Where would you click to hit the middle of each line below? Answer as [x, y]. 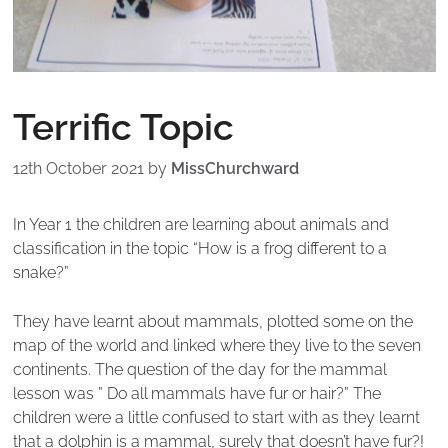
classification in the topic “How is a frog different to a [199, 249]
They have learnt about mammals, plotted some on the [212, 321]
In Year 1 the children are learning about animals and [200, 225]
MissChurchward [234, 168]
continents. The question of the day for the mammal [199, 369]
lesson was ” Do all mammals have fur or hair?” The [196, 393]
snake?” [40, 273]
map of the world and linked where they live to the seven [216, 345]
